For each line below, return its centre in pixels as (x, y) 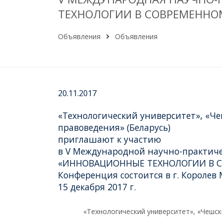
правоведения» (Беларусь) (114, 127)
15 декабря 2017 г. (97, 187)
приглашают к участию (110, 139)
